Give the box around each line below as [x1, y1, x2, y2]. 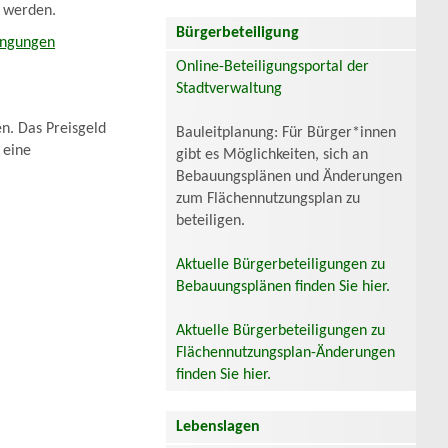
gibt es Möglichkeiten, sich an [176, 146, 368, 163]
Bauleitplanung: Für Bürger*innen [176, 124, 396, 141]
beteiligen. [176, 212, 245, 229]
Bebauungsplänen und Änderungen [176, 168, 402, 185]
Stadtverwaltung [176, 80, 282, 97]
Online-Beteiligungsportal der [176, 58, 369, 75]
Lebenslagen [176, 418, 260, 435]
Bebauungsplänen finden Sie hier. [176, 278, 390, 295]
